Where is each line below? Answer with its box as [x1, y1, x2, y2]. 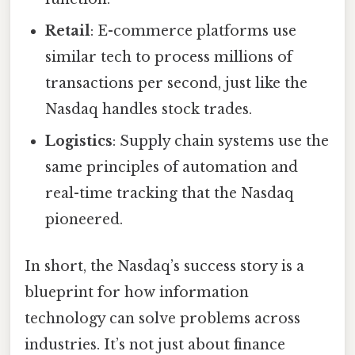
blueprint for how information [25, 284, 249, 302]
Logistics [45, 132, 113, 150]
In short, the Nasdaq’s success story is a [25, 258, 304, 276]
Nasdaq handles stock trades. [45, 100, 253, 118]
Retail [45, 21, 91, 40]
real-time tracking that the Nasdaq [45, 184, 295, 202]
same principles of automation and [45, 158, 299, 176]
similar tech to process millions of [45, 48, 293, 66]
